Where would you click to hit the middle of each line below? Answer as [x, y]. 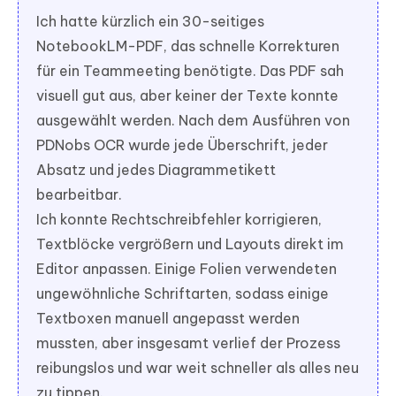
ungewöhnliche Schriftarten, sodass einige [183, 293]
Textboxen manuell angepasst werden [168, 318]
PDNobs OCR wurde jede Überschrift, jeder [182, 145]
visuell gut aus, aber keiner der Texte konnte [187, 95]
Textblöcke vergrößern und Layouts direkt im [190, 244]
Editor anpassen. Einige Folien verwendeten [187, 268]
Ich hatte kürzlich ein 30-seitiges [150, 21]
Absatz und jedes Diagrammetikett [156, 169]
